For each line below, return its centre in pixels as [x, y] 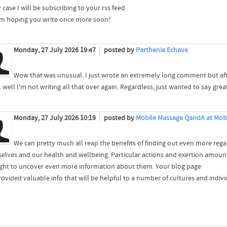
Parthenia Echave [162, 50]
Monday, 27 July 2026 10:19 [55, 118]
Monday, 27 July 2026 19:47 [55, 50]
